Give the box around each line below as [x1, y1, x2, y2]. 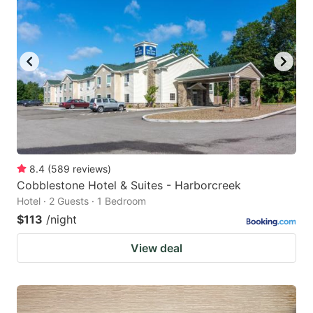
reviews [73, 162, 108, 175]
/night [46, 212, 77, 226]
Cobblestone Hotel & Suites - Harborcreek [17, 177, 241, 192]
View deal [131, 240, 182, 255]
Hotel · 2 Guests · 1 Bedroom [17, 194, 146, 207]
